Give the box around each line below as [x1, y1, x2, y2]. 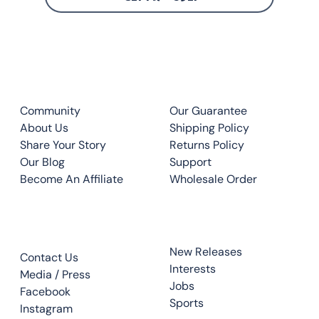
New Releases [169, 244, 245, 259]
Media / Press [19, 266, 90, 282]
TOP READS [169, 217, 234, 234]
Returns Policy [169, 137, 244, 153]
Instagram [19, 300, 73, 316]
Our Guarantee [169, 103, 247, 119]
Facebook [19, 283, 70, 299]
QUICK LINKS [169, 77, 247, 94]
